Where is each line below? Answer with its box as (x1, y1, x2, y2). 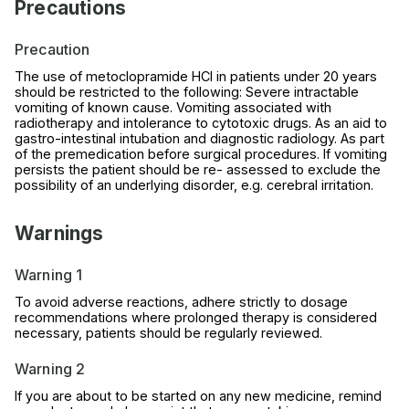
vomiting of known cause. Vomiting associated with (15, 100, 331, 116)
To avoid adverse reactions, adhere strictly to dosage (15, 294, 348, 310)
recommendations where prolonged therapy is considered (15, 309, 377, 326)
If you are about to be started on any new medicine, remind (15, 388, 382, 404)
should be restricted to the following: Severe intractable (15, 84, 359, 100)
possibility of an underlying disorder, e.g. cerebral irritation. (15, 177, 373, 194)
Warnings (15, 222, 104, 246)
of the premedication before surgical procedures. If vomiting (15, 146, 387, 163)
